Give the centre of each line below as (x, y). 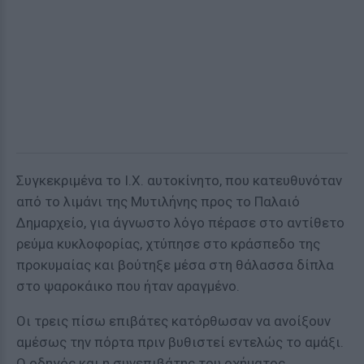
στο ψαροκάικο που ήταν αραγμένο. (128, 286)
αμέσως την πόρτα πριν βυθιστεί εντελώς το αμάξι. (180, 342)
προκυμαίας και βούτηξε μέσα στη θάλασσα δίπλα (175, 265)
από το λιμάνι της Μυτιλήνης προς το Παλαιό (158, 201)
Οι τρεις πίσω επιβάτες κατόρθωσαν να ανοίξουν (173, 321)
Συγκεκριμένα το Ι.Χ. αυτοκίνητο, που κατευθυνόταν (179, 180)
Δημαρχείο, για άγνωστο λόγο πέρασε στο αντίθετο (180, 223)
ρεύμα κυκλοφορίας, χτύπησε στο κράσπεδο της (168, 244)
